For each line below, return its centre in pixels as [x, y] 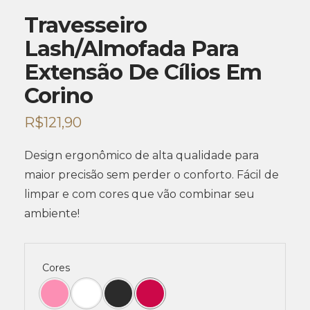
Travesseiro [85, 25]
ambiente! [52, 214]
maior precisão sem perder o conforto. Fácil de [152, 175]
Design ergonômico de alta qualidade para [142, 156]
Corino [58, 96]
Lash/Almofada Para [131, 49]
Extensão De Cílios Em [143, 72]
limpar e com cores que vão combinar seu [139, 194]
